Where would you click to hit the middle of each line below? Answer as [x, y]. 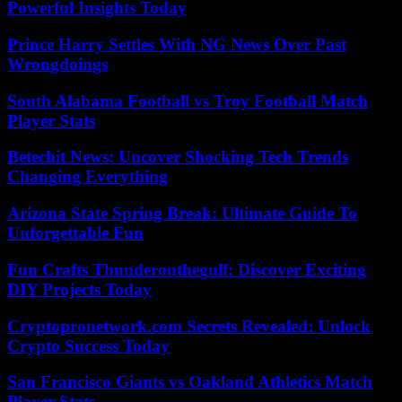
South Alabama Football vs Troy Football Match [188, 100]
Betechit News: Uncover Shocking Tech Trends [178, 157]
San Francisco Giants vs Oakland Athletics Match [190, 382]
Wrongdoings [57, 64]
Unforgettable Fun [75, 233]
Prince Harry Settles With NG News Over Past [177, 44]
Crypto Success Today [88, 345]
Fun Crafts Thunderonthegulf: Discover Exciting [187, 269]
